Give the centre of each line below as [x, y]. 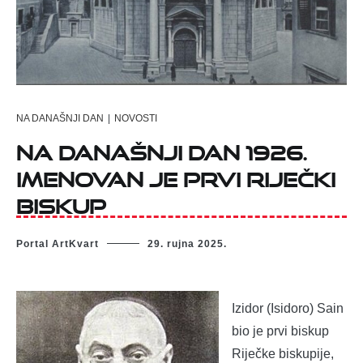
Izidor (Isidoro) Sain [288, 308]
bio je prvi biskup [280, 331]
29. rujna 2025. [187, 243]
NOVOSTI [136, 118]
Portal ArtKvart [58, 243]
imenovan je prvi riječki [176, 175]
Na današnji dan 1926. [162, 148]
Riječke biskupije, [283, 353]
